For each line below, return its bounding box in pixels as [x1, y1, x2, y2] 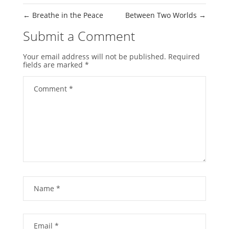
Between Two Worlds [125, 10, 199, 20]
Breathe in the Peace [30, 10, 103, 20]
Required [168, 52, 200, 62]
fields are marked [22, 60, 85, 70]
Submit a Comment [22, 27, 135, 45]
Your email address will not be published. [22, 52, 166, 62]
